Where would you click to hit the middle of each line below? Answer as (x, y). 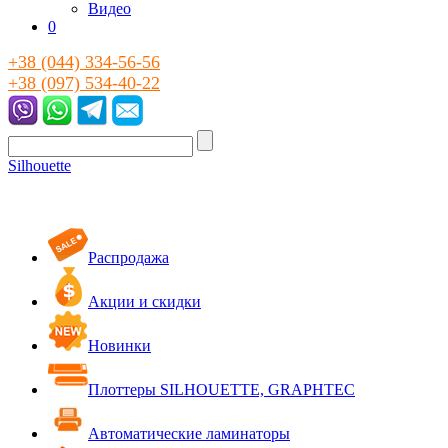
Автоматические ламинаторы (189, 433)
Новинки (119, 345)
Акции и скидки (144, 301)
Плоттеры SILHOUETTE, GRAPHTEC (221, 389)
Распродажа (128, 257)
